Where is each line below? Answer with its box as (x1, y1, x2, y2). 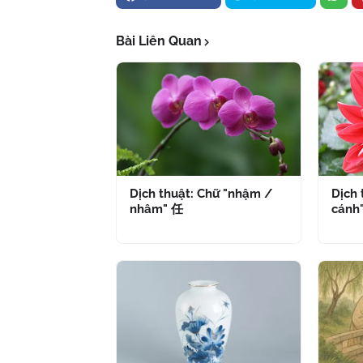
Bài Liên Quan (116, 33, 202, 49)
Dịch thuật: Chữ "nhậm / (130, 186, 272, 201)
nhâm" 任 (130, 202, 183, 216)
